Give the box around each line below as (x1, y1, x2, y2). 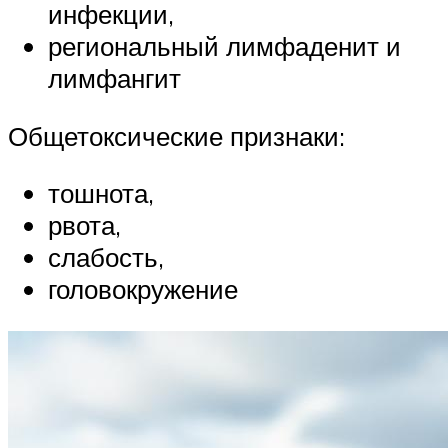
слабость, (48, 241, 164, 274)
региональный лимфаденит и (48, 30, 401, 63)
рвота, (48, 209, 121, 242)
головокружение (48, 273, 238, 306)
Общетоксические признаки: (8, 119, 345, 152)
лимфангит (48, 62, 181, 95)
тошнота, (48, 177, 154, 210)
